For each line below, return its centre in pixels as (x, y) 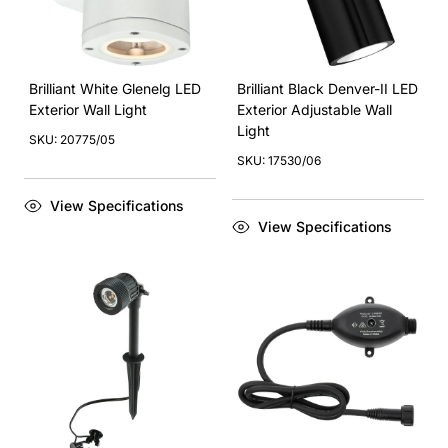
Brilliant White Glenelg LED (115, 88)
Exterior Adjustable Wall (314, 109)
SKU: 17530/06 (279, 160)
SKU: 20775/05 (72, 139)
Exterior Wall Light (88, 109)
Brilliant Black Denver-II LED (327, 88)
